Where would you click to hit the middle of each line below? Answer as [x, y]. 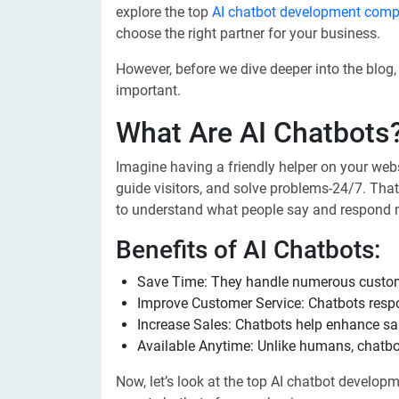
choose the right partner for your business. [248, 33]
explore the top [164, 12]
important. [148, 90]
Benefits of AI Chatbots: [248, 250]
